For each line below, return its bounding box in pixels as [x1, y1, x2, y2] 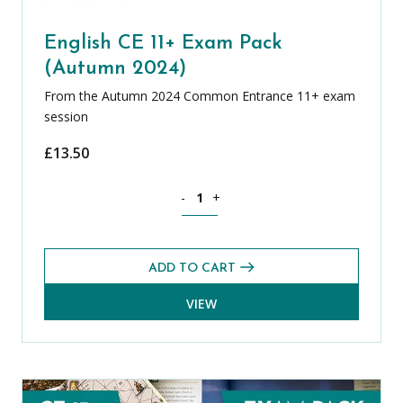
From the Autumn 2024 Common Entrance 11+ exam [44, 87, 355, 105]
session [44, 108, 88, 126]
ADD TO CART [148, 261, 236, 275]
